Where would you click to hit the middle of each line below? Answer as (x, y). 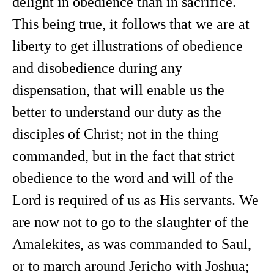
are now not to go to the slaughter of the (131, 222)
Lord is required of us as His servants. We (135, 200)
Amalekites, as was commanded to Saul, (132, 244)
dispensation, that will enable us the (118, 90)
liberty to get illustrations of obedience (128, 46)
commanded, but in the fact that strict (124, 156)
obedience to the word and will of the (123, 178)
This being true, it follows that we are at (131, 24)
